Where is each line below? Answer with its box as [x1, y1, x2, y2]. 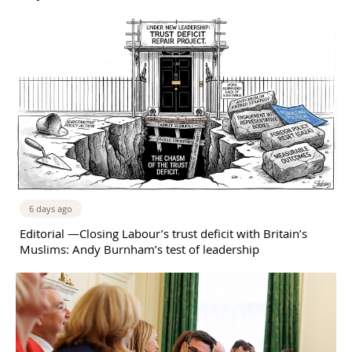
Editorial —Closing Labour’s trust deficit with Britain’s [20, 225, 307, 242]
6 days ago [29, 203, 72, 215]
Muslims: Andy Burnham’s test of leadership [20, 241, 259, 258]
